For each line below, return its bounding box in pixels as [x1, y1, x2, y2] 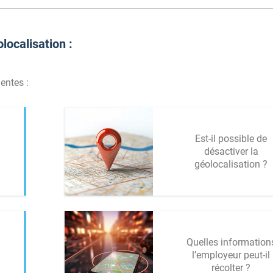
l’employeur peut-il [192, 249, 270, 261]
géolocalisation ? [194, 158, 268, 170]
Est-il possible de [195, 133, 267, 144]
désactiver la [204, 146, 258, 157]
